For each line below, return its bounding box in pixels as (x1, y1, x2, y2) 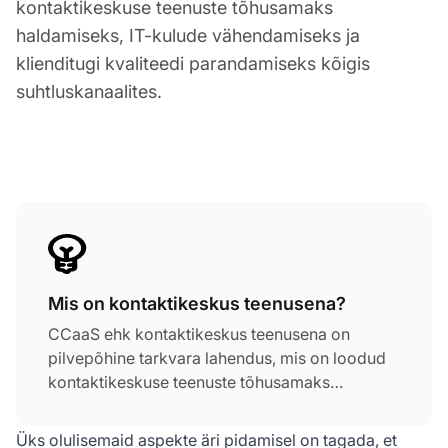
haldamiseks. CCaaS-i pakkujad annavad (48, 395, 353, 416)
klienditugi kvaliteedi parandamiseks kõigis (16, 52, 370, 74)
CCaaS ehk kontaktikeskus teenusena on (48, 323, 350, 344)
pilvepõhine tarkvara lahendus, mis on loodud (48, 347, 386, 368)
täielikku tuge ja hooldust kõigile (48, 419, 287, 440)
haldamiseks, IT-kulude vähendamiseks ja (16, 24, 360, 46)
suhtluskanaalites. (16, 80, 162, 102)
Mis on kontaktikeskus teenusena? (48, 292, 346, 314)
